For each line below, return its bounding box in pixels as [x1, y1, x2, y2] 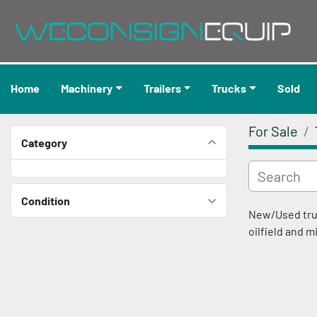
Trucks [217, 81, 247, 96]
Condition [21, 193, 70, 207]
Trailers [149, 81, 181, 96]
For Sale [248, 122, 298, 139]
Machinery [69, 81, 113, 96]
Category [21, 135, 67, 149]
